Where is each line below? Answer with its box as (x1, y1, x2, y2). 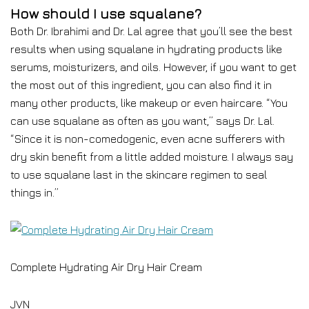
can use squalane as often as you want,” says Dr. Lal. (10, 114, 275, 127)
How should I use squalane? (10, 6, 201, 21)
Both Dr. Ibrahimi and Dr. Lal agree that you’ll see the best (10, 25, 292, 37)
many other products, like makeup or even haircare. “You (10, 97, 288, 109)
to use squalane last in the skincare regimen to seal (10, 168, 267, 181)
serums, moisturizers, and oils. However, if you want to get (10, 61, 297, 73)
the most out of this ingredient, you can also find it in (10, 79, 272, 91)
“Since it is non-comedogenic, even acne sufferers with (10, 132, 285, 145)
